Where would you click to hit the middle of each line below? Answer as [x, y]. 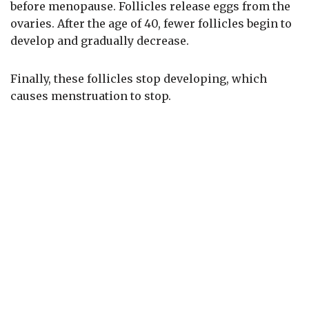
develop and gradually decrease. [100, 41]
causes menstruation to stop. [91, 96]
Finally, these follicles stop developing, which [139, 79]
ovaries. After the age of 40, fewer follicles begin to [151, 24]
